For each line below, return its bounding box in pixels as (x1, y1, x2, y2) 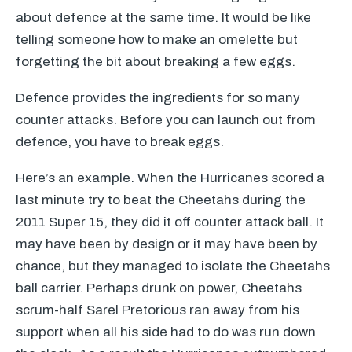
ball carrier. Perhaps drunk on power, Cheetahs (16, 280, 302, 295)
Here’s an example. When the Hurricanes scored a (16, 170, 324, 185)
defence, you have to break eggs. (16, 134, 224, 149)
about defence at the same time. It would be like (16, 10, 311, 25)
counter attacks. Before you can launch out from (16, 112, 316, 127)
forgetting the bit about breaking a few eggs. (16, 54, 295, 69)
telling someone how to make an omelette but (16, 32, 298, 47)
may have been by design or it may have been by (16, 236, 317, 251)
